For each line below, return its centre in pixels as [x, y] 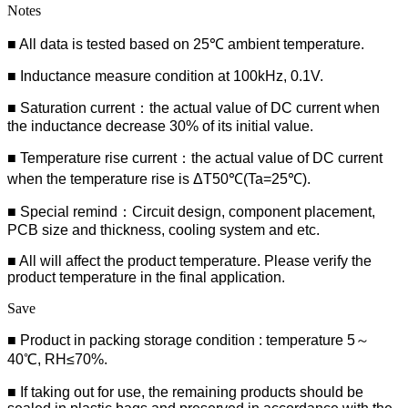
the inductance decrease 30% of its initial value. [160, 126]
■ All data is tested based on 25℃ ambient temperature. [186, 44]
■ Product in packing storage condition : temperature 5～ [189, 340]
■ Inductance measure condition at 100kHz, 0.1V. [165, 76]
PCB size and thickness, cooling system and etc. [163, 229]
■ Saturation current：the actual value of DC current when [194, 107]
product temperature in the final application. [146, 277]
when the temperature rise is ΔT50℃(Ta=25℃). [159, 178]
